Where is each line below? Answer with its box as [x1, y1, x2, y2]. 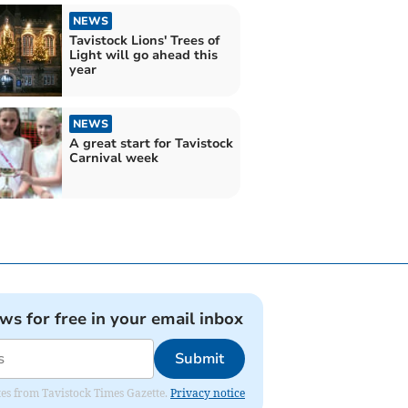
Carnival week [68, 148, 158, 167]
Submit [175, 349, 224, 370]
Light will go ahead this [68, 46, 218, 64]
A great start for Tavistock [68, 134, 233, 152]
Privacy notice [170, 386, 245, 401]
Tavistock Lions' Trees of [68, 31, 219, 49]
